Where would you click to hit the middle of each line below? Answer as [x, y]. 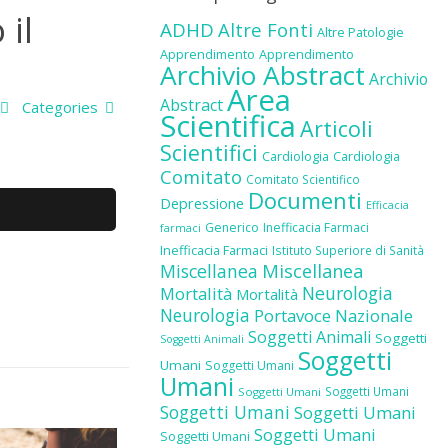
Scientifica [227, 126]
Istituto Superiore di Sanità [347, 250]
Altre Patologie [360, 32]
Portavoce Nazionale [333, 315]
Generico [231, 227]
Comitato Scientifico [302, 179]
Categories [61, 107]
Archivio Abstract [262, 75]
